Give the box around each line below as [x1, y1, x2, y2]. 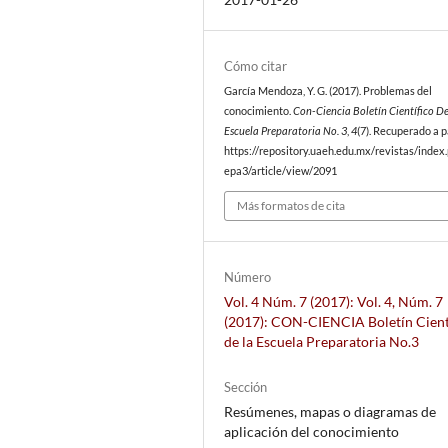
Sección [224, 379, 268, 396]
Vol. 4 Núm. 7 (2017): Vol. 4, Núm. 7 [224, 293, 444, 311]
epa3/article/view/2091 [224, 164, 338, 177]
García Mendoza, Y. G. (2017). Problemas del [224, 84, 433, 97]
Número [224, 269, 272, 286]
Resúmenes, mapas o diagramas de [224, 403, 437, 421]
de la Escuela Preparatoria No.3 [224, 333, 420, 351]
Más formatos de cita [237, 198, 346, 214]
